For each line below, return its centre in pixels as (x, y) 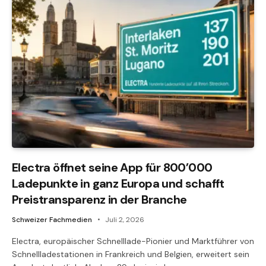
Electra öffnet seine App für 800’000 (112, 167)
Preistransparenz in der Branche (99, 199)
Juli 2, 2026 (125, 219)
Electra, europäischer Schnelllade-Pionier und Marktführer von (133, 241)
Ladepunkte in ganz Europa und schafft (118, 183)
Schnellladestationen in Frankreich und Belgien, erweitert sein (131, 254)
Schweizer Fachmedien (52, 219)
